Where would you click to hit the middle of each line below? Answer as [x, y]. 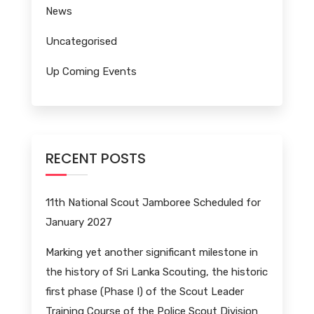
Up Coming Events [91, 71]
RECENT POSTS [95, 158]
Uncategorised [81, 41]
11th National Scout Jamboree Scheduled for [153, 202]
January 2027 [78, 222]
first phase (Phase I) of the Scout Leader [144, 291]
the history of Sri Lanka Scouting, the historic [156, 272]
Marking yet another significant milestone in [151, 252]
